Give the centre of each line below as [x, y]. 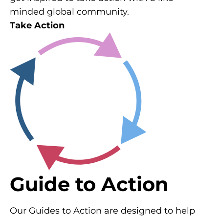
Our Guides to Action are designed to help [102, 210]
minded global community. [69, 11]
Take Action [37, 25]
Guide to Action [89, 184]
